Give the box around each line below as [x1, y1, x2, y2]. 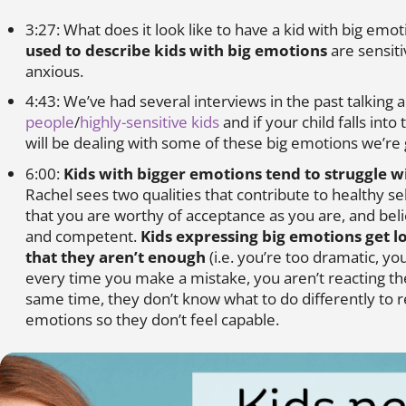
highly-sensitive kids [80, 111, 219, 133]
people [25, 111, 74, 133]
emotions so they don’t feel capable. [25, 308, 279, 330]
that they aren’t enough [25, 246, 206, 267]
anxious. [25, 60, 83, 82]
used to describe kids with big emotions [25, 39, 327, 61]
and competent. [25, 225, 140, 246]
